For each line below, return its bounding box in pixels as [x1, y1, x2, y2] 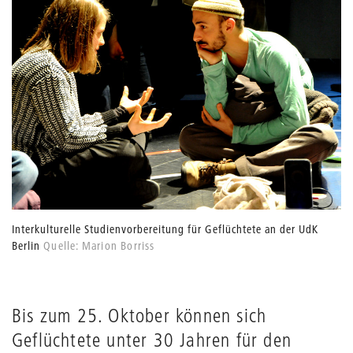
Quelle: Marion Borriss [40, 239, 155, 254]
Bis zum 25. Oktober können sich [12, 303, 267, 328]
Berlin [12, 239, 40, 254]
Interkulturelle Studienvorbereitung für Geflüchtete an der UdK [12, 222, 318, 237]
